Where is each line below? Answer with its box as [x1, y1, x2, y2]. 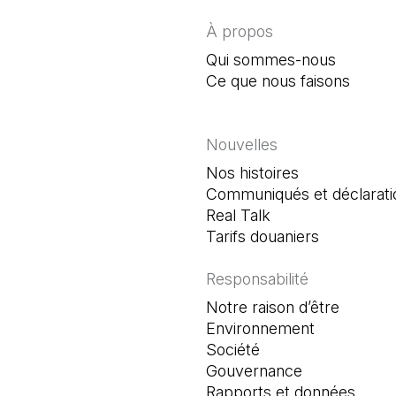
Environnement [206, 319, 316, 338]
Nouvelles [206, 135, 278, 154]
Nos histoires [206, 164, 300, 182]
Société [206, 340, 261, 359]
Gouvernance [206, 362, 303, 380]
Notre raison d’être [206, 298, 340, 316]
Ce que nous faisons [206, 72, 351, 90]
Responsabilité [206, 270, 309, 288]
